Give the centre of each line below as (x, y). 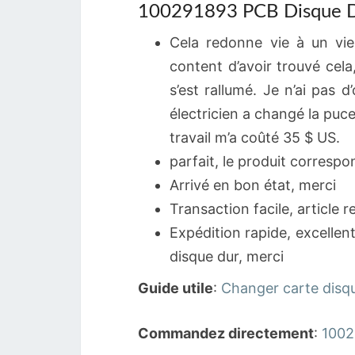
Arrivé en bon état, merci (253, 185)
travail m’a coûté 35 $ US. (255, 137)
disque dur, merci (227, 256)
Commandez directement (226, 333)
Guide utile (176, 288)
